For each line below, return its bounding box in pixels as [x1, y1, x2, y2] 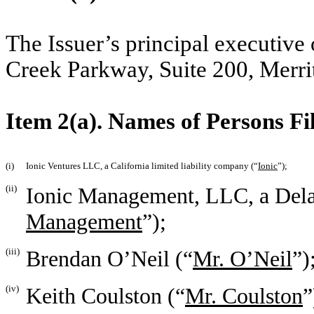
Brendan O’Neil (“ [26, 246, 193, 272]
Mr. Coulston [185, 283, 303, 309]
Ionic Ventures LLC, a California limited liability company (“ [26, 161, 258, 172]
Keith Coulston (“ [26, 283, 185, 309]
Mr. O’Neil [193, 246, 292, 272]
